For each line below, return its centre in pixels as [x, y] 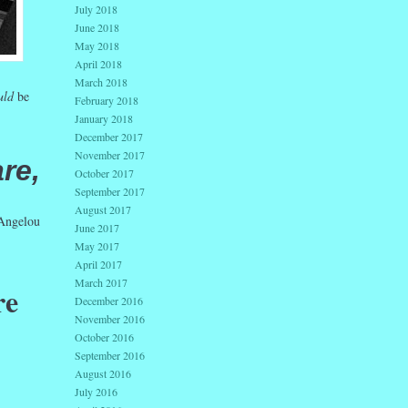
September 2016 [110, 356]
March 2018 [101, 82]
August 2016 [103, 374]
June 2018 [97, 28]
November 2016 [110, 319]
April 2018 [98, 64]
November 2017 [110, 155]
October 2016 [104, 337]
